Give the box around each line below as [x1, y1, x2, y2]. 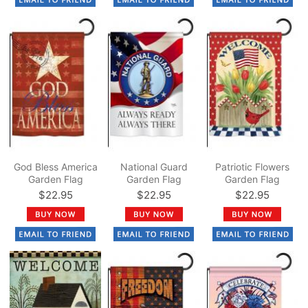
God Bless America [13, 160, 98, 173]
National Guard [120, 160, 188, 173]
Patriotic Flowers [215, 160, 290, 173]
